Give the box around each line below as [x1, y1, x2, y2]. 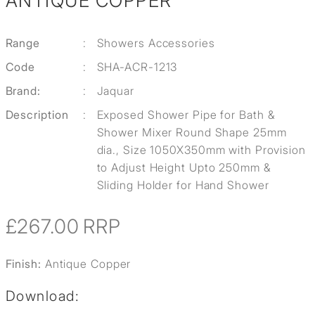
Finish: [5, 257, 45, 271]
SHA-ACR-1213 [96, 60, 178, 75]
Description [5, 108, 69, 122]
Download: [5, 288, 79, 305]
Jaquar [96, 84, 134, 98]
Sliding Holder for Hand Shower [96, 178, 269, 193]
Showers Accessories [96, 36, 215, 51]
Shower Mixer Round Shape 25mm [96, 125, 287, 140]
